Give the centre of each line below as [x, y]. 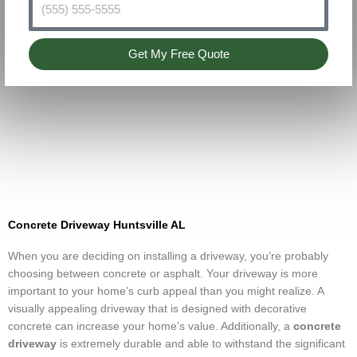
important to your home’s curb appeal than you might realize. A [166, 291]
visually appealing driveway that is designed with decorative [157, 308]
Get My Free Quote [178, 54]
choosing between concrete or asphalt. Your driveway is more [163, 273]
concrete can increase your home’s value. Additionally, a [151, 326]
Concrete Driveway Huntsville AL [97, 225]
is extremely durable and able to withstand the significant [201, 343]
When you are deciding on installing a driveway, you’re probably [168, 256]
